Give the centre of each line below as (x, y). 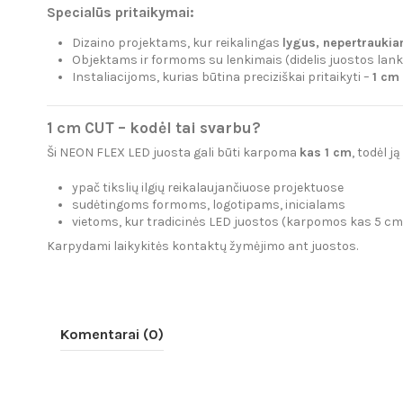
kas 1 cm (326, 153)
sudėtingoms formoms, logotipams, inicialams (209, 205)
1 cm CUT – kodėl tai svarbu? (154, 128)
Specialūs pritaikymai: (121, 12)
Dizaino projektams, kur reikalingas (177, 43)
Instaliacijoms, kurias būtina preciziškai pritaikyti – (222, 77)
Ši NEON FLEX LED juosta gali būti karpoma (173, 153)
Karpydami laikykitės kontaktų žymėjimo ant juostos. (202, 246)
